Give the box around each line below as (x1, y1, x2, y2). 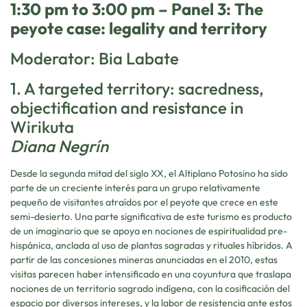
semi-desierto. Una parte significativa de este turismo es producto (10, 210, 292, 223)
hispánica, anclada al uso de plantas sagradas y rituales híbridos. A (10, 239, 293, 252)
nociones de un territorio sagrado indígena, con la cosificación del (10, 282, 290, 295)
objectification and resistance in (10, 97, 243, 119)
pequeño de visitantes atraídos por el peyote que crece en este (10, 196, 278, 209)
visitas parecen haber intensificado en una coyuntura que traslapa (10, 268, 291, 281)
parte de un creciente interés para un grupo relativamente (10, 182, 260, 195)
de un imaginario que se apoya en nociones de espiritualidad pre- (10, 225, 287, 238)
